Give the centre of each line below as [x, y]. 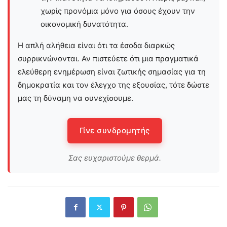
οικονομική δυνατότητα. [84, 24]
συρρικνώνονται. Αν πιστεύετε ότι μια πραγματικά [108, 58]
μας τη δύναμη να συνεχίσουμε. [75, 98]
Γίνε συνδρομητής [115, 130]
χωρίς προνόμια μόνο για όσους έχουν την [118, 11]
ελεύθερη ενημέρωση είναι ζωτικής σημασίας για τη [112, 71]
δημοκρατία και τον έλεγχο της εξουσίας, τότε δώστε [113, 85]
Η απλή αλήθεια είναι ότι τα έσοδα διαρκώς [96, 45]
